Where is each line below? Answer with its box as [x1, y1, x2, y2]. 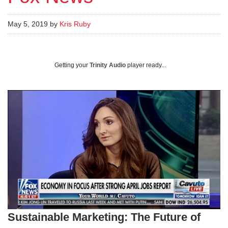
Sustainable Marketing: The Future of [8, 211, 201, 224]
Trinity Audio [90, 61, 126, 69]
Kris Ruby [60, 20, 91, 28]
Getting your [54, 61, 90, 69]
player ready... [126, 61, 166, 69]
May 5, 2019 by [8, 20, 60, 28]
